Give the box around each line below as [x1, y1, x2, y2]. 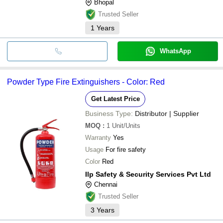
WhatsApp [159, 47, 191, 55]
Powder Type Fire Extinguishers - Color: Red [7, 77, 165, 86]
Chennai [94, 180, 117, 188]
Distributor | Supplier [135, 109, 199, 117]
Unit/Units [112, 121, 140, 129]
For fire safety [106, 145, 146, 153]
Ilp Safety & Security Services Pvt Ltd [85, 170, 211, 178]
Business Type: [85, 109, 133, 117]
